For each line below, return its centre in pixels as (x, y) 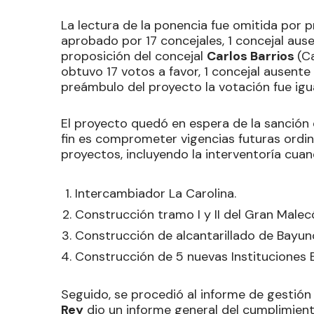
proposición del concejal (134, 56)
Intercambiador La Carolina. (156, 193)
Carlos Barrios (252, 56)
